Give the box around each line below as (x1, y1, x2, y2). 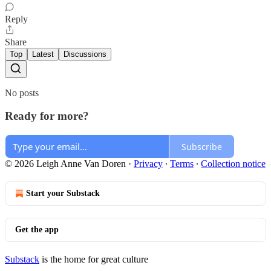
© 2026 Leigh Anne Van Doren (5, 158, 126, 169)
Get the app (15, 225, 59, 235)
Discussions (64, 49, 106, 59)
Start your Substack (26, 189, 100, 198)
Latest (32, 49, 54, 59)
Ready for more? (5, 109, 89, 123)
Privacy (134, 158, 163, 169)
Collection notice (201, 158, 266, 169)
